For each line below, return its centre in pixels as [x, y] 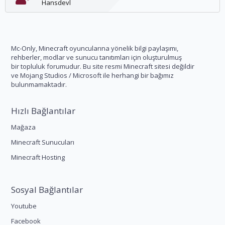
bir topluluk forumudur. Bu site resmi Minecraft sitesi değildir [103, 66]
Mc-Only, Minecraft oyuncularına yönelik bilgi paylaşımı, [95, 48]
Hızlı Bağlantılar [43, 111]
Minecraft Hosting [38, 157]
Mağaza [23, 127]
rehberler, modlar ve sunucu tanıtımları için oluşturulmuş [96, 57]
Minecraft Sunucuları [43, 142]
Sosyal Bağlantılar [47, 190]
